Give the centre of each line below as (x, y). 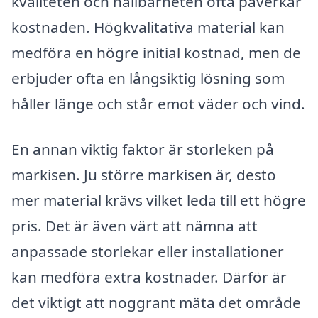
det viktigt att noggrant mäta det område (156, 302)
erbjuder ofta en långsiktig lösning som (148, 78)
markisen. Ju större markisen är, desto (144, 174)
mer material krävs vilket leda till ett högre (159, 200)
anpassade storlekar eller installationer (148, 251)
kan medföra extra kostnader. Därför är (149, 276)
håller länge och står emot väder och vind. (158, 104)
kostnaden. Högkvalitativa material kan (148, 27)
